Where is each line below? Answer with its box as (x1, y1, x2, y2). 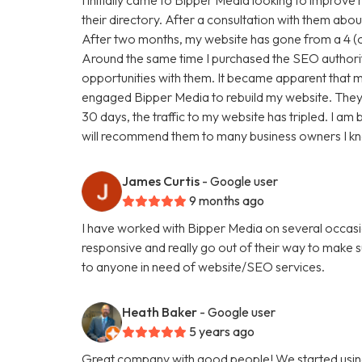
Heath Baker (122, 303, 198, 320)
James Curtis (122, 172, 200, 189)
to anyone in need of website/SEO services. (82, 258, 326, 275)
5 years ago (189, 322, 255, 339)
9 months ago (189, 192, 265, 208)
